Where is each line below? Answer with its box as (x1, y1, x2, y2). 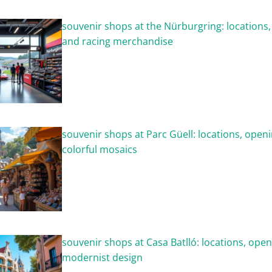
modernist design (62, 250, 143, 264)
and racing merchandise (62, 35, 174, 48)
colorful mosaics (62, 142, 138, 156)
